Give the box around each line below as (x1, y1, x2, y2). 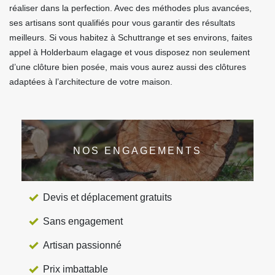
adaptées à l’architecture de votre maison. (9, 77, 172, 87)
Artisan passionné (43, 240, 122, 251)
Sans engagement (43, 216, 123, 227)
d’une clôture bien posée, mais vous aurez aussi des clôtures (9, 62, 246, 72)
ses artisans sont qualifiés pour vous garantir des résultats (9, 18, 235, 28)
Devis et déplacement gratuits (43, 192, 172, 203)
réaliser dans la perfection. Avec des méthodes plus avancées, (9, 3, 252, 14)
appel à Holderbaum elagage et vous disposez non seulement (9, 47, 250, 58)
